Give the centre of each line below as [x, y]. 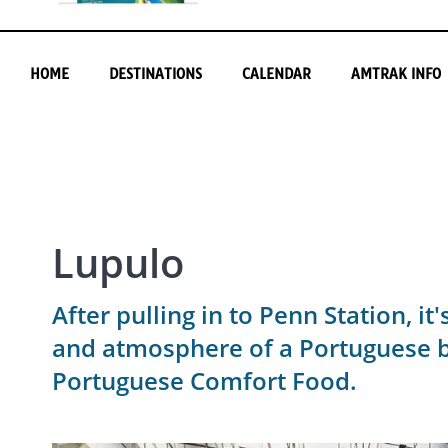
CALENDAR [276, 73]
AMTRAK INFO [396, 73]
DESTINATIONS [155, 73]
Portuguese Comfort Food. [204, 380]
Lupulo [118, 262]
